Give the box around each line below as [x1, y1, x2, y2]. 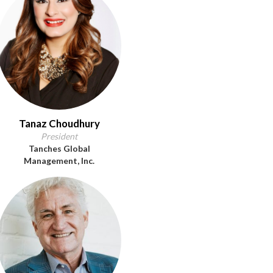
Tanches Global [28, 143, 90, 154]
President [41, 131, 77, 141]
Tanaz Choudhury [18, 117, 100, 130]
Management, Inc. [24, 155, 94, 166]
